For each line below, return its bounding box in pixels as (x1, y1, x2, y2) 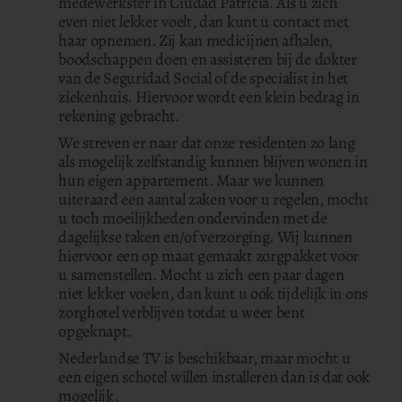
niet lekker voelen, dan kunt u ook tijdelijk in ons (58, 283, 368, 304)
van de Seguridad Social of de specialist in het (58, 67, 349, 89)
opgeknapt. (58, 320, 132, 342)
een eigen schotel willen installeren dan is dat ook (58, 366, 370, 388)
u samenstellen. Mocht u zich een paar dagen (58, 264, 345, 285)
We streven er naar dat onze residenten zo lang (58, 132, 355, 153)
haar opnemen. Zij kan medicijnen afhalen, (58, 30, 333, 51)
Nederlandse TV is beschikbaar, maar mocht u (58, 347, 351, 369)
